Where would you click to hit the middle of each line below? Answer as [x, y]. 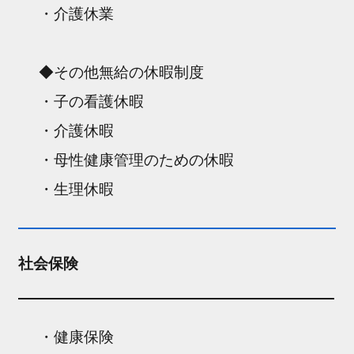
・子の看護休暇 [92, 101]
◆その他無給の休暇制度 [122, 72]
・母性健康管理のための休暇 [137, 160]
